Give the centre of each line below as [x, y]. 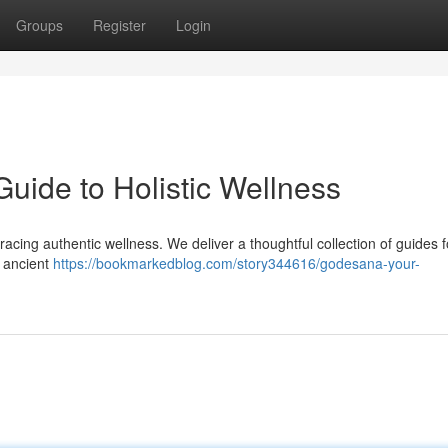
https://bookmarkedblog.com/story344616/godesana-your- [236, 263]
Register [119, 25]
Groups [39, 25]
